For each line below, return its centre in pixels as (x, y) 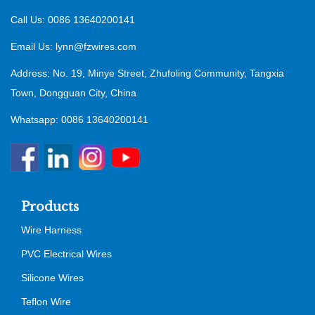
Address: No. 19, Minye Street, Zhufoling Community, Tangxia (147, 73)
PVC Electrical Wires (66, 253)
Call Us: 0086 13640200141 (73, 19)
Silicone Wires (52, 277)
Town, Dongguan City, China (73, 92)
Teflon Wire (46, 301)
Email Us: (33, 46)
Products (50, 206)
